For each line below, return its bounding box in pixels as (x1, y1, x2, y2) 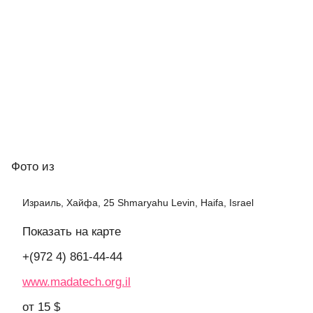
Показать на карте (22, 225, 121, 239)
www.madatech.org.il (22, 275, 131, 289)
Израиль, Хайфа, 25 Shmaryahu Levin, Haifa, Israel (22, 197, 254, 209)
